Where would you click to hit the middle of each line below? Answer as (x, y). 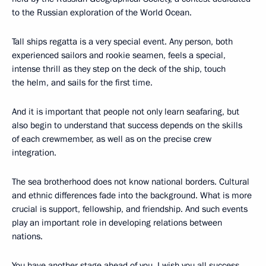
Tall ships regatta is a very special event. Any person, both (122, 42)
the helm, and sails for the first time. (82, 83)
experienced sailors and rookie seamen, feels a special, (119, 55)
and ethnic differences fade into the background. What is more (132, 195)
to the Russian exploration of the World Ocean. (102, 12)
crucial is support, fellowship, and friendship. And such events (130, 209)
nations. (27, 236)
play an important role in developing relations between (117, 223)
